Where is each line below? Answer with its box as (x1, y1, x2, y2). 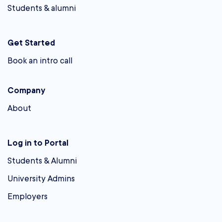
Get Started (7, 38, 55, 48)
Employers (7, 191, 48, 201)
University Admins (7, 173, 75, 183)
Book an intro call (7, 55, 72, 65)
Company (7, 85, 45, 95)
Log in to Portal (7, 138, 68, 148)
